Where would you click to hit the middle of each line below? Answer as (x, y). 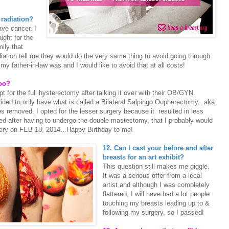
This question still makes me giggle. (156, 167)
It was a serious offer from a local (153, 176)
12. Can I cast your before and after (158, 148)
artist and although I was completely (156, 185)
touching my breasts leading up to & (156, 203)
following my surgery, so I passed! (154, 213)
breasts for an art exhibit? (144, 157)
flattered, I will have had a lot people (156, 194)
